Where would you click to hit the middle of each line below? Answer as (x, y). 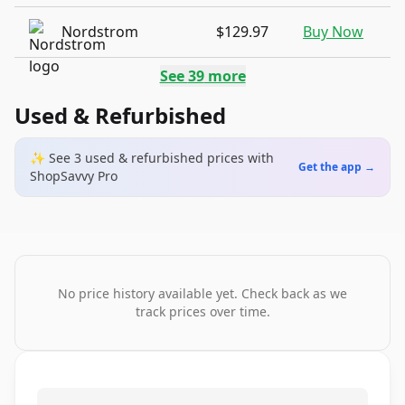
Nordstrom (100, 32)
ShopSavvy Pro (74, 176)
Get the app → (337, 167)
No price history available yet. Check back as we (202, 293)
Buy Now (333, 32)
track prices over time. (202, 311)
